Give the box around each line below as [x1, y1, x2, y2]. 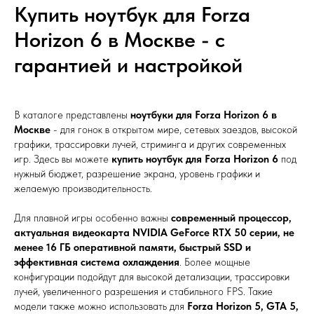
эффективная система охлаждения [14, 256, 179, 268]
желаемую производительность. [14, 182, 152, 195]
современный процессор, [171, 212, 292, 224]
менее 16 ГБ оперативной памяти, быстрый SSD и [14, 241, 251, 254]
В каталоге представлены [14, 109, 130, 121]
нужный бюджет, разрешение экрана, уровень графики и [14, 168, 260, 180]
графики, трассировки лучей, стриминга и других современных [14, 138, 286, 151]
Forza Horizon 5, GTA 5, [187, 300, 299, 313]
